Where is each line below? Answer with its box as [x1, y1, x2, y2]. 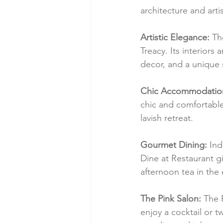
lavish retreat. [140, 112, 193, 124]
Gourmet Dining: [140, 139, 207, 151]
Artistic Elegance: [140, 32, 210, 43]
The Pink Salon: [140, 193, 201, 205]
